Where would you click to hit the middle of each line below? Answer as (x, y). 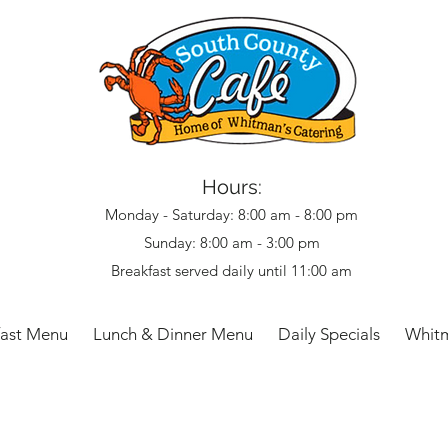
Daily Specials (329, 334)
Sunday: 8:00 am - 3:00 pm (231, 242)
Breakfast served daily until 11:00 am (231, 270)
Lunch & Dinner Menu (173, 334)
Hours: (231, 187)
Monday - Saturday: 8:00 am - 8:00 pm (231, 214)
